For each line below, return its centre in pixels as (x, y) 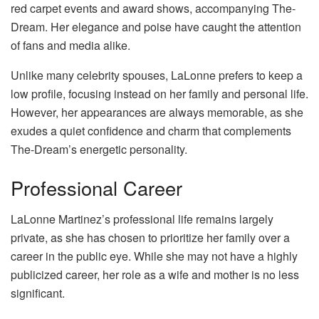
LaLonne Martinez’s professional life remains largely (142, 219)
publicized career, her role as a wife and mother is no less (155, 275)
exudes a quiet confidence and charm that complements (151, 130)
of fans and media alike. (70, 45)
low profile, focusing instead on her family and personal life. (159, 93)
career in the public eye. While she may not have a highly (154, 256)
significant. (38, 293)
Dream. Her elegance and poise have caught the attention (156, 26)
